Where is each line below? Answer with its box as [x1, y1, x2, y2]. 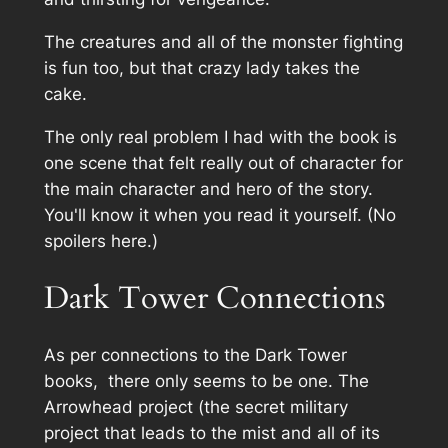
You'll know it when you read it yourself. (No [43, 204, 396, 225]
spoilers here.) [43, 230, 158, 251]
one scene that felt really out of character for [43, 152, 403, 173]
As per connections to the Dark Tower [43, 345, 347, 366]
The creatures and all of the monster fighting [43, 32, 403, 53]
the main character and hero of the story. [43, 178, 373, 199]
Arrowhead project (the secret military [43, 397, 348, 418]
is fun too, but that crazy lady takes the [43, 58, 360, 79]
